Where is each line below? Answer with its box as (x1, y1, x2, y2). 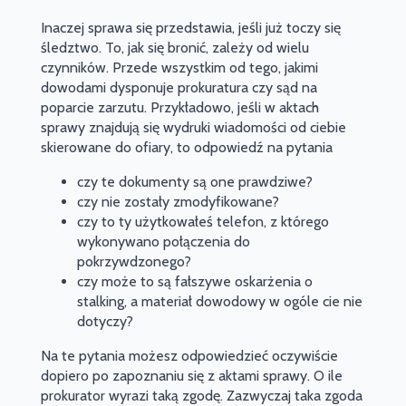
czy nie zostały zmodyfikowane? (76, 193, 279, 211)
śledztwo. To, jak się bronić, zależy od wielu (40, 39, 309, 57)
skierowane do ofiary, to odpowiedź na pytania (40, 139, 333, 157)
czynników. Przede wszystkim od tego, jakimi (40, 59, 318, 77)
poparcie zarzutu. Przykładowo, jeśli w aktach (40, 99, 319, 117)
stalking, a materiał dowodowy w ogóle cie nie (76, 293, 362, 311)
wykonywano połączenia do (76, 233, 250, 251)
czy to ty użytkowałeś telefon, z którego (76, 213, 329, 231)
